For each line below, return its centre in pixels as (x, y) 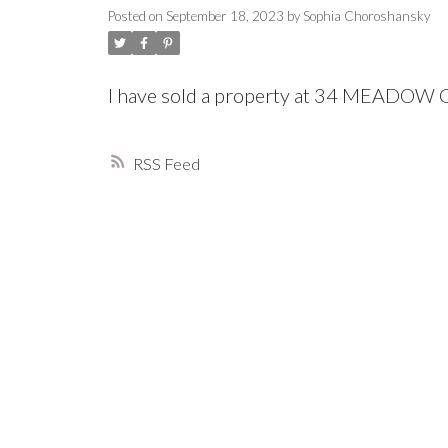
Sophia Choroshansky (366, 16)
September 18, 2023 (224, 16)
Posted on (136, 16)
